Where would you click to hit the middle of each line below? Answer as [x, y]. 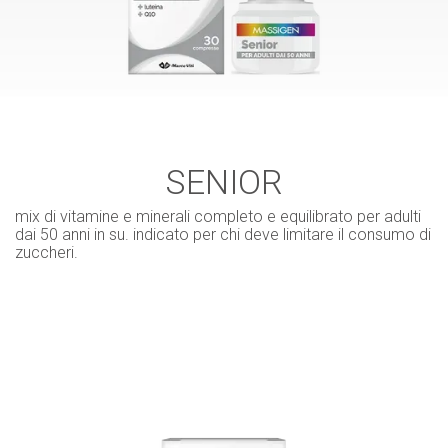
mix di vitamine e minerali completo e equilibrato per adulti [218, 217]
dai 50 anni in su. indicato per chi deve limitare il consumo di [223, 235]
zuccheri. [46, 253]
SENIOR [224, 182]
